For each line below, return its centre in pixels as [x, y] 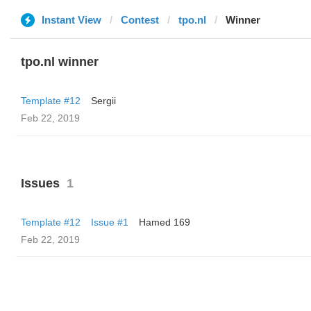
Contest [140, 20]
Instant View [72, 20]
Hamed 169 [165, 222]
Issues [40, 183]
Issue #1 [110, 222]
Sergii [103, 101]
